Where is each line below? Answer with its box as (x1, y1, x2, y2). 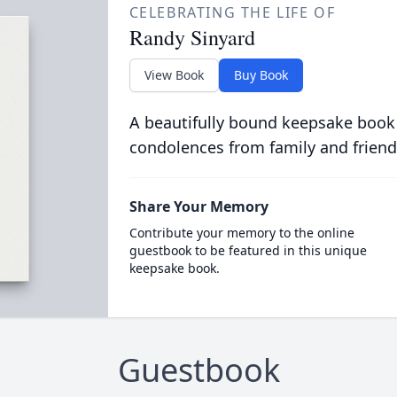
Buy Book (233, 66, 288, 83)
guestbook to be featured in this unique (128, 242, 367, 259)
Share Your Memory (128, 197, 269, 216)
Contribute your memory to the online (128, 224, 354, 241)
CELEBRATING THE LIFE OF (128, 3, 336, 22)
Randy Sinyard (128, 23, 255, 51)
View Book (144, 66, 204, 83)
